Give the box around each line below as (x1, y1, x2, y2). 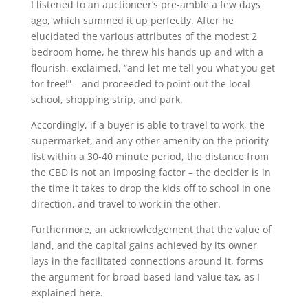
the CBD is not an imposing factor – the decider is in (30, 166, 271, 179)
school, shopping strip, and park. (30, 93, 183, 106)
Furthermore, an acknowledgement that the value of (30, 223, 272, 236)
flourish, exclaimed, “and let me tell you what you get (30, 61, 275, 74)
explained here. (30, 286, 103, 299)
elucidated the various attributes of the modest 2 (30, 30, 257, 43)
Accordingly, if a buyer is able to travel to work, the (30, 118, 265, 131)
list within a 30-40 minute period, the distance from (30, 150, 269, 163)
